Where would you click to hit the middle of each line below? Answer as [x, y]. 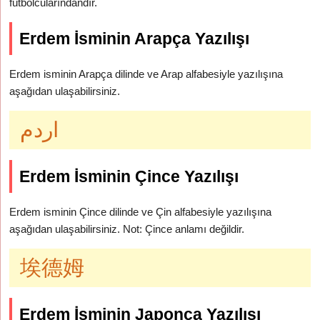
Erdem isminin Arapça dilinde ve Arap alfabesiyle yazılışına [146, 74]
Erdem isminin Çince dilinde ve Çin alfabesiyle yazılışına [141, 212]
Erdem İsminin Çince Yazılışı [129, 176]
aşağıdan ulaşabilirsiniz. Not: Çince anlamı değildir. [127, 229]
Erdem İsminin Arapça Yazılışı [135, 39]
